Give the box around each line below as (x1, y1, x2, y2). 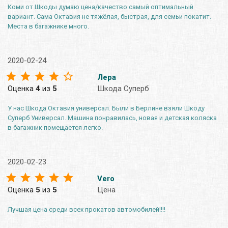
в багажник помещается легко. (8, 123, 103, 131)
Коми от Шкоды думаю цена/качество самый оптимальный (8, 3, 193, 11)
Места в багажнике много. (8, 22, 89, 30)
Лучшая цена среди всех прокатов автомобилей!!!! (8, 205, 165, 213)
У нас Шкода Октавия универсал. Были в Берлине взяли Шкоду (8, 104, 205, 112)
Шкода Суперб (97, 83, 149, 93)
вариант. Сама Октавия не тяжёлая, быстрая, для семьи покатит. (8, 12, 211, 20)
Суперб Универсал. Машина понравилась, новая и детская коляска (8, 113, 217, 122)
